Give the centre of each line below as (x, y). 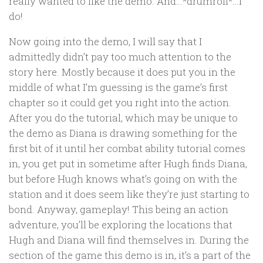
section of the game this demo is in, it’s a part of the (130, 255)
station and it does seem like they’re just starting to (129, 194)
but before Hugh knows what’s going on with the (123, 179)
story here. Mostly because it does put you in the (122, 72)
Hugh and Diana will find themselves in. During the (129, 240)
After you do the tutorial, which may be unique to (123, 118)
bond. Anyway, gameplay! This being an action (119, 209)
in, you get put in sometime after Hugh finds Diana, (128, 163)
